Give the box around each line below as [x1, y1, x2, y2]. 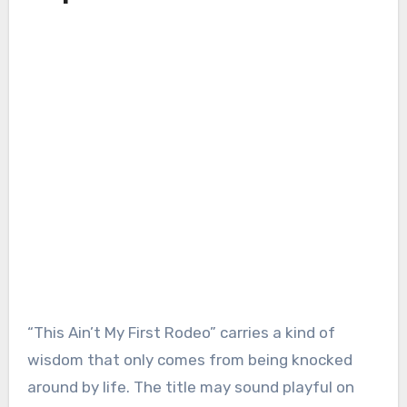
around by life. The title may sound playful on [26, 377, 354, 396]
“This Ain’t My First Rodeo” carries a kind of [26, 323, 335, 342]
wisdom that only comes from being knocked [26, 350, 352, 369]
